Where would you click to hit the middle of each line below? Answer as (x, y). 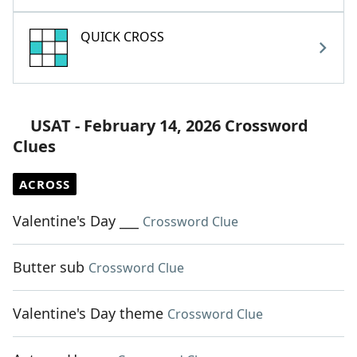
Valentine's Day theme (88, 314)
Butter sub (49, 267)
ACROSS (45, 184)
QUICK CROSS (122, 37)
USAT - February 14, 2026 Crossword (169, 126)
